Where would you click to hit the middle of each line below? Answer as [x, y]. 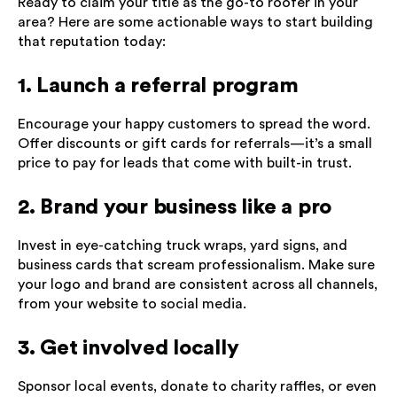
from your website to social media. [132, 304]
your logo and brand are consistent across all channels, [198, 284]
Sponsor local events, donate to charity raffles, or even [197, 386]
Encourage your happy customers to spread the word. [194, 124]
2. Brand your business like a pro [175, 207]
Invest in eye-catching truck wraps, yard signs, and [183, 245]
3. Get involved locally [128, 348]
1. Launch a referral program [158, 86]
